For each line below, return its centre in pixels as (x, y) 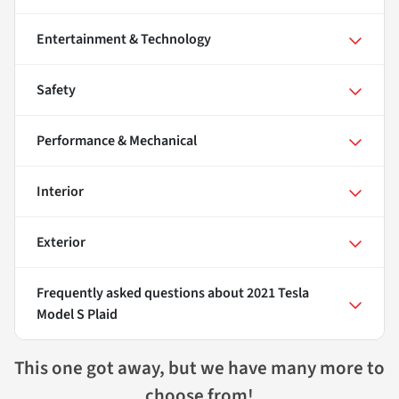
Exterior (61, 243)
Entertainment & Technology (124, 40)
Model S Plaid (77, 315)
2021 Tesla (278, 293)
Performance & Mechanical (117, 141)
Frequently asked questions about (142, 293)
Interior (60, 192)
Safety (56, 90)
